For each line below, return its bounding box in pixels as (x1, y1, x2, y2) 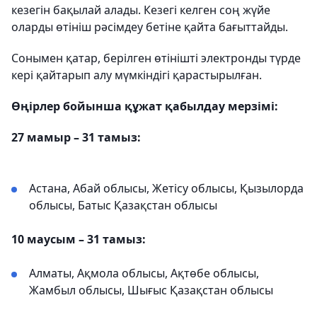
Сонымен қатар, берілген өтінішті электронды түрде (11, 50, 301, 66)
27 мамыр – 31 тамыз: (11, 129, 141, 145)
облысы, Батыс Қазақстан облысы (29, 197, 217, 213)
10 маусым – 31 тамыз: (11, 231, 146, 247)
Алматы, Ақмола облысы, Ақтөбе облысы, (29, 265, 259, 281)
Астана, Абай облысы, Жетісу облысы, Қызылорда (29, 180, 304, 196)
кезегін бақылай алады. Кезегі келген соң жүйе (11, 2, 270, 18)
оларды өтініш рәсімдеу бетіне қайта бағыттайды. (11, 19, 288, 35)
